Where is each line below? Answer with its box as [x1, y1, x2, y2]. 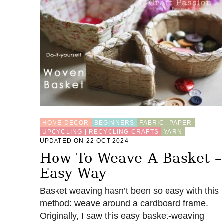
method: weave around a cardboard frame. [39, 198, 208, 208]
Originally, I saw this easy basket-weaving [39, 210, 204, 221]
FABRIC [139, 119, 165, 126]
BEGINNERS [94, 119, 135, 126]
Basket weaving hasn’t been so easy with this [39, 185, 219, 196]
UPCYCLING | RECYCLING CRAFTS [42, 128, 159, 135]
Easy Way [39, 165, 107, 181]
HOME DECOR [42, 119, 89, 126]
